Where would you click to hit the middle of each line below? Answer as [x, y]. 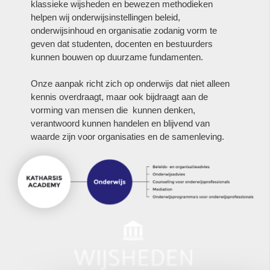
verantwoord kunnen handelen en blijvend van [120, 124]
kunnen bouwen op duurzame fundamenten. [117, 57]
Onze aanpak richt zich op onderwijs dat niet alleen [130, 84]
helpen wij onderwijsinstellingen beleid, [105, 17]
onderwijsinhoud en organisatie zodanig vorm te [124, 30]
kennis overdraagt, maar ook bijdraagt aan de [119, 97]
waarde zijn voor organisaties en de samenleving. [127, 137]
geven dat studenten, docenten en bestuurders [122, 43]
